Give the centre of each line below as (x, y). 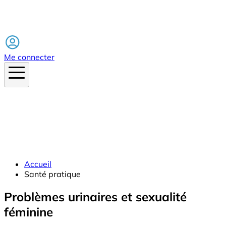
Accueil (38, 164)
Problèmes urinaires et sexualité (95, 196)
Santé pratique (52, 174)
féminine (29, 212)
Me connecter (29, 57)
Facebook (22, 29)
